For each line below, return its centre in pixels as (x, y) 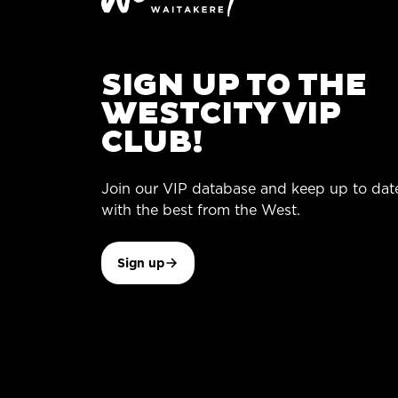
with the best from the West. (201, 210)
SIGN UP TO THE (234, 85)
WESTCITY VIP (221, 114)
